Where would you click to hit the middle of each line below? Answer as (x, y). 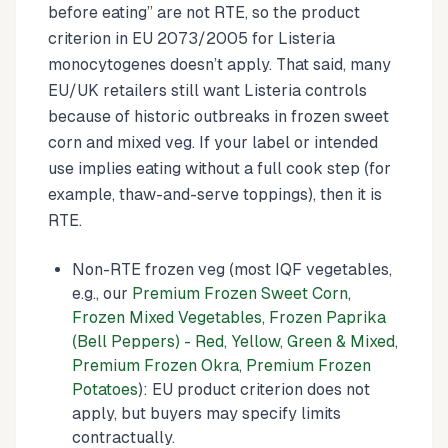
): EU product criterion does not (254, 389)
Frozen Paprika (327, 317)
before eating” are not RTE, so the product (204, 12)
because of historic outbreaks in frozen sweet (218, 116)
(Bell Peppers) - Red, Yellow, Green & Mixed (233, 341)
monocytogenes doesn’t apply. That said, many (219, 64)
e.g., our (102, 293)
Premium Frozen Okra (155, 365)
